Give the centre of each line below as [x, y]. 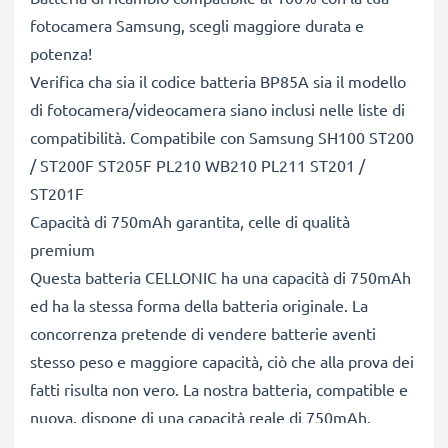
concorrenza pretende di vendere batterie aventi [203, 333]
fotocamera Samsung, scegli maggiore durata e [197, 25]
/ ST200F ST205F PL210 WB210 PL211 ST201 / [197, 165]
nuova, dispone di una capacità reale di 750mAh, [200, 417]
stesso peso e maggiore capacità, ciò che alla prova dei [222, 361]
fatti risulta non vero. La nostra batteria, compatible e [219, 389]
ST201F [57, 193]
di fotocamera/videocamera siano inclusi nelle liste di [217, 109]
